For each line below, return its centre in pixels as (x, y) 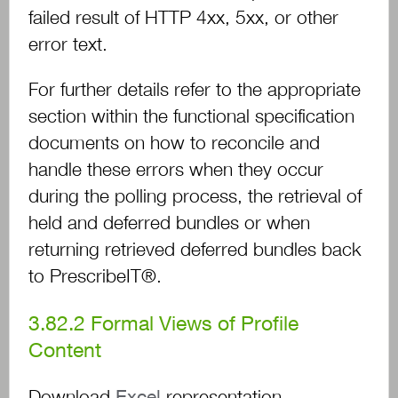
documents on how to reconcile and (175, 143)
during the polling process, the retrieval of (195, 196)
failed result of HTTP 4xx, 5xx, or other (184, 18)
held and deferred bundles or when (170, 223)
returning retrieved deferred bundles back (195, 250)
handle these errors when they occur (176, 170)
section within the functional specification (192, 116)
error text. (68, 44)
